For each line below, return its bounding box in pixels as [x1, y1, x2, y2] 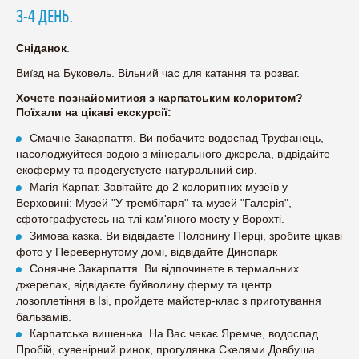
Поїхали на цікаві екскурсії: [16, 106, 171, 119]
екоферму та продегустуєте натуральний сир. [16, 163, 257, 177]
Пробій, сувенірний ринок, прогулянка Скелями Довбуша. [16, 343, 318, 357]
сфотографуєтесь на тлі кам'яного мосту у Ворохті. [16, 212, 284, 226]
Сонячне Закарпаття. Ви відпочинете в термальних [30, 262, 299, 276]
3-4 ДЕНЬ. [16, 6, 73, 29]
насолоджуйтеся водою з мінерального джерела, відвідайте [16, 147, 330, 161]
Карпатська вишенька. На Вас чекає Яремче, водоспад [30, 327, 318, 341]
